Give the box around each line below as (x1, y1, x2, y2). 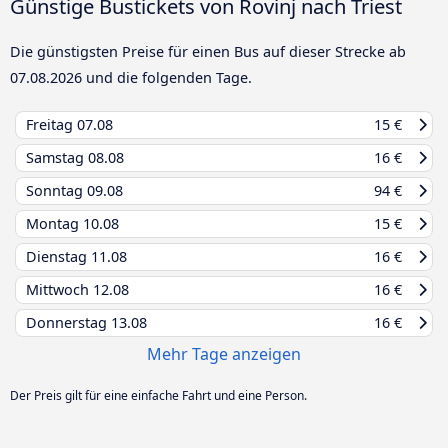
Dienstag (26, 246, 91, 266)
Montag (26, 213, 83, 233)
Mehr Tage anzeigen (147, 342, 301, 365)
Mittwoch (26, 279, 93, 299)
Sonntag (26, 180, 87, 200)
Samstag (26, 147, 88, 167)
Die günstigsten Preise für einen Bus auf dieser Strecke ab (10, 41, 406, 61)
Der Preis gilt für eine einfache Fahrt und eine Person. (10, 387, 307, 405)
